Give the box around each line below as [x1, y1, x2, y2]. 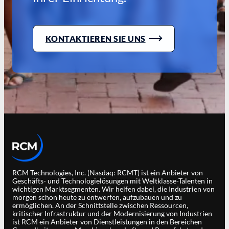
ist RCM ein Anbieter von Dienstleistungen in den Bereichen [12, 217, 202, 226]
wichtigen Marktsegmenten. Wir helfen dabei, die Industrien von [12, 185, 215, 194]
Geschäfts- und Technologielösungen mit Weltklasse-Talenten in [12, 176, 213, 186]
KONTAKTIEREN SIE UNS [45, 33, 146, 43]
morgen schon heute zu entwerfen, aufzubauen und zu [12, 193, 182, 202]
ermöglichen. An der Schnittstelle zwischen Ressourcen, [12, 201, 188, 210]
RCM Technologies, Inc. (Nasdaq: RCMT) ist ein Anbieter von [12, 168, 203, 177]
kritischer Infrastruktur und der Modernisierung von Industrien [12, 209, 212, 218]
